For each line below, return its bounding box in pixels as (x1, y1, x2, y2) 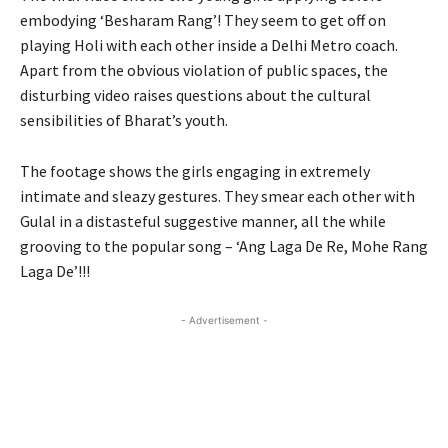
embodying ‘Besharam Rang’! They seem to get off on (20, 9, 386, 30)
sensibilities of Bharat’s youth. (20, 109, 228, 130)
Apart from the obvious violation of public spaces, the (20, 59, 388, 80)
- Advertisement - (180, 313, 268, 326)
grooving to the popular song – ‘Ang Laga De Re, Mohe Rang (20, 235, 428, 256)
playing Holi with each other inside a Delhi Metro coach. (20, 34, 398, 55)
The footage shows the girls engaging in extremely (20, 160, 370, 181)
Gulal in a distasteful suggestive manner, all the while (20, 210, 386, 231)
